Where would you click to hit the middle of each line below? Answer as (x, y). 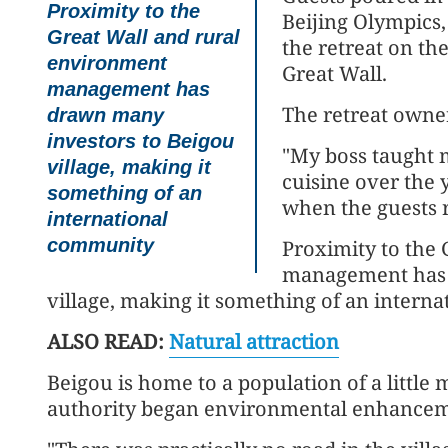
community (100, 245)
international (107, 219)
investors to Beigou (140, 141)
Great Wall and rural (143, 37)
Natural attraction (254, 341)
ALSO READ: (108, 341)
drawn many (105, 115)
